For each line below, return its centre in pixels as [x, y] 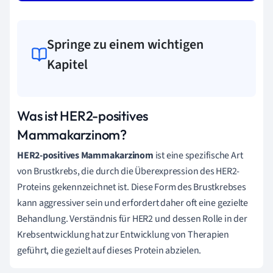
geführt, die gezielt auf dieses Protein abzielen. [109, 250]
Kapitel [68, 64]
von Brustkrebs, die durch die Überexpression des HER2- [129, 171]
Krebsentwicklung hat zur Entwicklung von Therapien [123, 234]
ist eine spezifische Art [198, 155]
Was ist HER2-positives [83, 115]
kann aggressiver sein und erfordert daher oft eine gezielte [133, 203]
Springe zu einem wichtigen [126, 44]
